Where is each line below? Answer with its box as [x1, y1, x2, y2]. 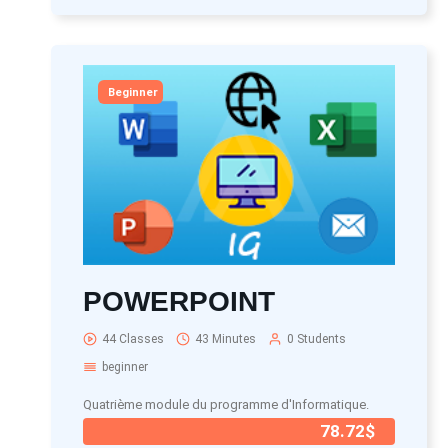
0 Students [287, 332, 346, 346]
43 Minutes [195, 332, 256, 346]
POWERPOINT [83, 286, 275, 317]
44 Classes [102, 332, 164, 346]
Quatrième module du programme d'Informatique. [83, 397, 369, 412]
